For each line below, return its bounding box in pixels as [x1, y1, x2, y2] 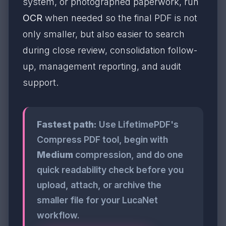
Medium [37, 149, 73, 160]
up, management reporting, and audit [23, 61, 181, 72]
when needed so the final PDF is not [42, 13, 197, 23]
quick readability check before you [37, 164, 184, 175]
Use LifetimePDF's [97, 119, 179, 130]
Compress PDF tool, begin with [37, 134, 168, 145]
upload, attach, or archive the [37, 180, 161, 190]
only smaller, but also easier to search [23, 29, 185, 39]
